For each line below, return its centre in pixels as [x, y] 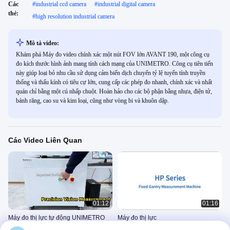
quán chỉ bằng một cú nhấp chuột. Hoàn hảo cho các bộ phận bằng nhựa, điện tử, [114, 91]
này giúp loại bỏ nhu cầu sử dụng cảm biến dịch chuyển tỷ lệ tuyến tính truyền [111, 73]
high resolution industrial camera [75, 16]
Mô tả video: [43, 43]
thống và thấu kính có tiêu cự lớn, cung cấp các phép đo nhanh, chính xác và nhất [114, 82]
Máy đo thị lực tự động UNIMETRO [56, 218]
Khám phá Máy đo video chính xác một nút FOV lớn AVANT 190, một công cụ [113, 54]
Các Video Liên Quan [45, 140]
